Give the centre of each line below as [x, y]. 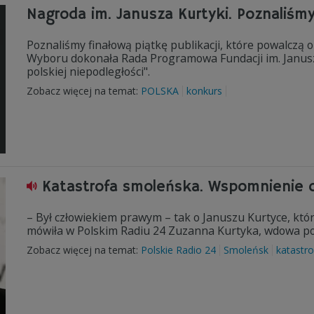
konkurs [204, 91]
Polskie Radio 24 [178, 250]
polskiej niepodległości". [88, 71]
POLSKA [160, 91]
